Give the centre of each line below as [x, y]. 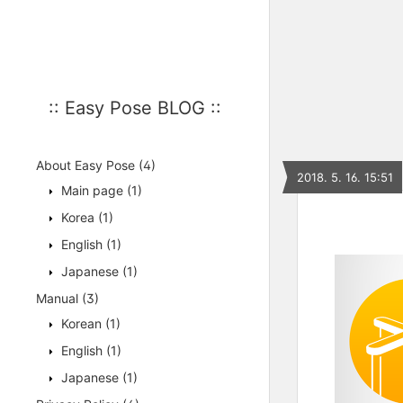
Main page [92, 190]
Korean [81, 323]
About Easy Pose [87, 165]
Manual [59, 298]
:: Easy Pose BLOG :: [134, 108]
